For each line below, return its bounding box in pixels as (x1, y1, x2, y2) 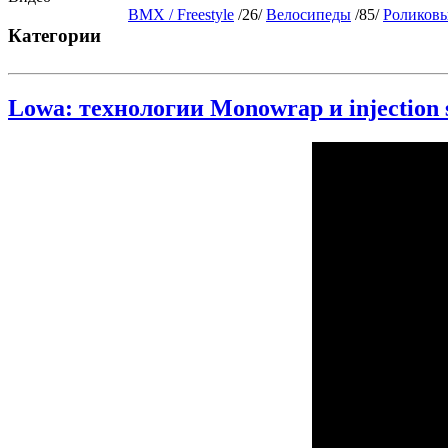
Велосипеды (266, 6, 351, 23)
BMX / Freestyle (128, 6, 234, 23)
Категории (8, 24, 101, 46)
